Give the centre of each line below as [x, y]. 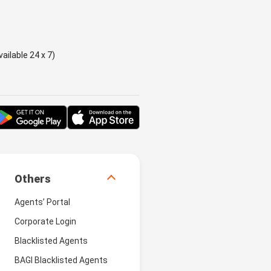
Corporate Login [45, 221]
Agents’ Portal [42, 202]
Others [32, 178]
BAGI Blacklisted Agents [61, 260]
